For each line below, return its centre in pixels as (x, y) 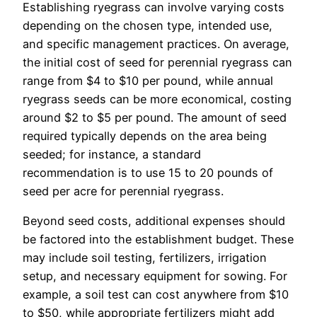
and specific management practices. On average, (156, 44)
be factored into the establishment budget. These (158, 240)
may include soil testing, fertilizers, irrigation (145, 258)
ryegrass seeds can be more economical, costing (157, 99)
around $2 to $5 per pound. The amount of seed (155, 118)
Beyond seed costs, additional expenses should (154, 221)
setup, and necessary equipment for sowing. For (155, 276)
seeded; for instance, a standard (112, 155)
